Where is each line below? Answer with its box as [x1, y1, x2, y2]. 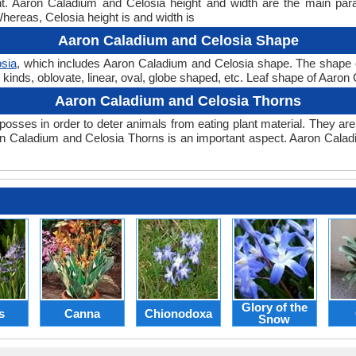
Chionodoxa [144, 306, 212, 320]
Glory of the [241, 300, 308, 315]
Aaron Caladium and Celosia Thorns [55, 93, 301, 110]
